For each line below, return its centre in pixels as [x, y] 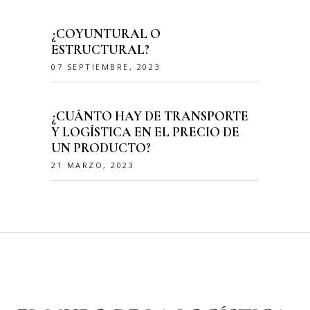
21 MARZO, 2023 [93, 165]
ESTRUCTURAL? [100, 50]
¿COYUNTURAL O [106, 34]
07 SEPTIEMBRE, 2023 [106, 67]
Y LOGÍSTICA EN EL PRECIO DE [145, 132]
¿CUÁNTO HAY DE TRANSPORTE [150, 116]
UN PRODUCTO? [101, 148]
